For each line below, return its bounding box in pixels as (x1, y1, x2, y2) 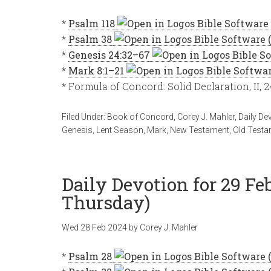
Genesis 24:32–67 (68, 48, 150, 61)
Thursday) (62, 191, 150, 214)
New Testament (170, 125, 229, 135)
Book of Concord (107, 112, 174, 122)
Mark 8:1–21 (68, 64, 124, 77)
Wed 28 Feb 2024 (62, 223, 127, 232)
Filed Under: (62, 112, 107, 122)
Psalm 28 (68, 250, 112, 263)
